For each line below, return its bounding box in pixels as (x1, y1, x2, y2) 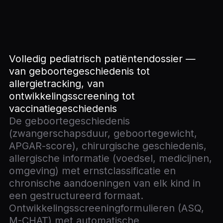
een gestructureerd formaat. (9, 190, 143, 202)
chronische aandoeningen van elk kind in (9, 177, 201, 190)
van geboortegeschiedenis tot (9, 65, 150, 78)
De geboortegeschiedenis (9, 115, 130, 127)
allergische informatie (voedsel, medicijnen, (9, 152, 212, 165)
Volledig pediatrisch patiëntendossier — (9, 53, 196, 65)
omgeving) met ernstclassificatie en (9, 165, 176, 177)
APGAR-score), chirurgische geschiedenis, (9, 140, 207, 152)
